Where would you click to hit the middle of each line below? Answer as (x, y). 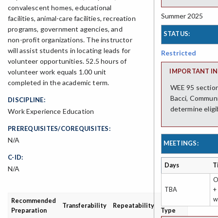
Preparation (29, 211)
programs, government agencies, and (65, 29)
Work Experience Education (51, 111)
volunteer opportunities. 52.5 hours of (67, 61)
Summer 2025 (182, 16)
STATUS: (177, 34)
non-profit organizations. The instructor (70, 40)
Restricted (179, 53)
